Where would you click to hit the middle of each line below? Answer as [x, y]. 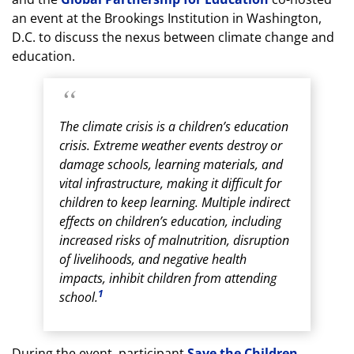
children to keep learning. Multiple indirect [175, 202]
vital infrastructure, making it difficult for [170, 183]
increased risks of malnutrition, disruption [174, 240]
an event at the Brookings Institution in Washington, [167, 18]
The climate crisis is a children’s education [174, 126]
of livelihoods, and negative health [153, 259]
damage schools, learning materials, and [171, 164]
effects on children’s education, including [170, 221]
